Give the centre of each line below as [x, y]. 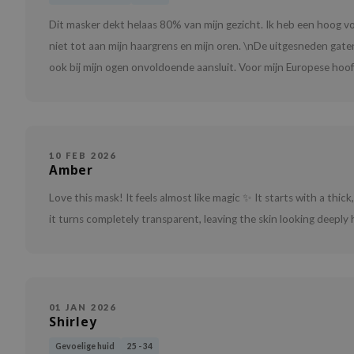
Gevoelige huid [85, 346]
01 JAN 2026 [83, 307]
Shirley [73, 322]
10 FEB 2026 [83, 156]
